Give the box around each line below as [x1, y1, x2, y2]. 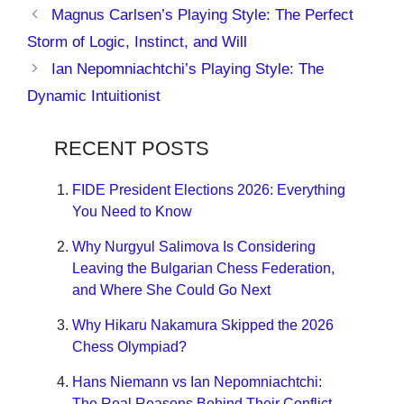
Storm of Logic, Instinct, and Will [27, 32, 247, 50]
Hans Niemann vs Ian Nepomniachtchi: [72, 372, 322, 390]
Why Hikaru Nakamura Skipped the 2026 [72, 316, 334, 333]
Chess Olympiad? [72, 337, 187, 354]
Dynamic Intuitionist [27, 87, 161, 105]
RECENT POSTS [54, 136, 209, 160]
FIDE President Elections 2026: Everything [72, 180, 345, 197]
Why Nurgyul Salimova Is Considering [72, 237, 316, 254]
